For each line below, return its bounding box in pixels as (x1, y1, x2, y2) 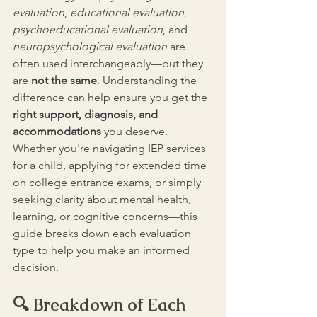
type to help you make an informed (13, 243, 192, 257)
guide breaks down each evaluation (13, 226, 194, 240)
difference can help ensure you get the (13, 91, 210, 104)
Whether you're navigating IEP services (13, 142, 209, 155)
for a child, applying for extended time (13, 158, 209, 172)
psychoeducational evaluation (13, 23, 163, 36)
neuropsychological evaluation (13, 40, 167, 53)
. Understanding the (97, 74, 200, 87)
